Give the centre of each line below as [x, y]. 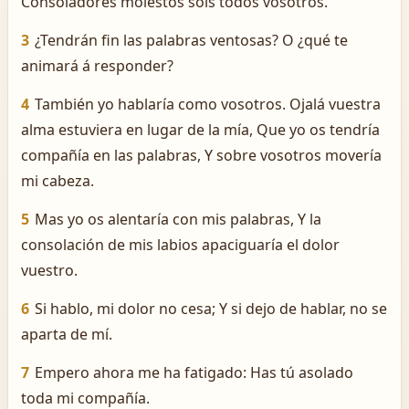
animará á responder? [97, 66]
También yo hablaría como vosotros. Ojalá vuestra [208, 104]
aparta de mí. [67, 334]
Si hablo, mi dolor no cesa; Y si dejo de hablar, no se [211, 309]
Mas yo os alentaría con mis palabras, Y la [178, 219]
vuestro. [49, 270]
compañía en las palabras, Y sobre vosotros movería [201, 155]
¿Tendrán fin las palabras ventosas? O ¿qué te [191, 40]
